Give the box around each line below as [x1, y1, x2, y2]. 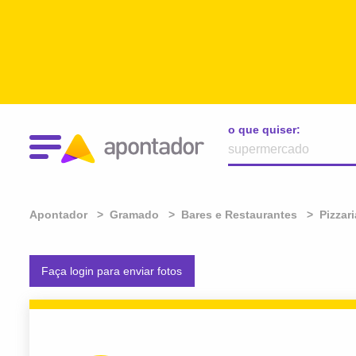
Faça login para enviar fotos [41, 265, 183, 278]
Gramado [110, 208, 159, 221]
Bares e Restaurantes [181, 208, 297, 221]
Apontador [29, 208, 87, 221]
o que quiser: [228, 123, 300, 136]
